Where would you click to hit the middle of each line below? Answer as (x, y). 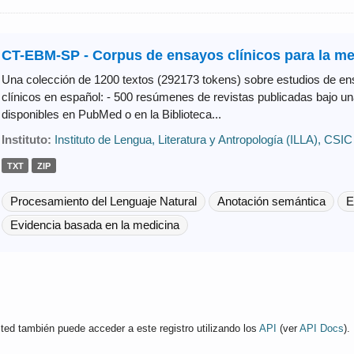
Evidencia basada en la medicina (94, 224)
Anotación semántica (271, 201)
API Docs (321, 328)
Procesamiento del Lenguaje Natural (103, 201)
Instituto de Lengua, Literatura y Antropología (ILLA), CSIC (203, 139)
